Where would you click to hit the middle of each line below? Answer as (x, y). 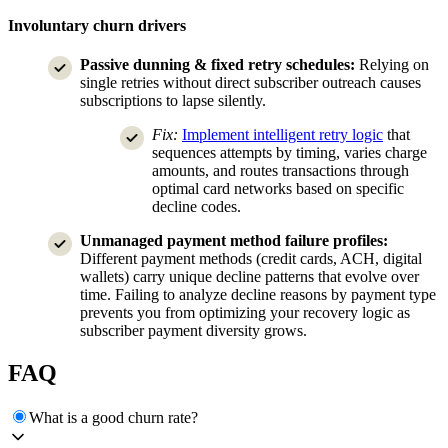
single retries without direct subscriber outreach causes (250, 83)
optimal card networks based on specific (278, 189)
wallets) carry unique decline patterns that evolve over (249, 277)
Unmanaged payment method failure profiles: (234, 241)
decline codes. (196, 207)
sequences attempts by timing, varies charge (289, 153)
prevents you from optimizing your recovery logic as (245, 313)
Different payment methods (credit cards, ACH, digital (251, 259)
